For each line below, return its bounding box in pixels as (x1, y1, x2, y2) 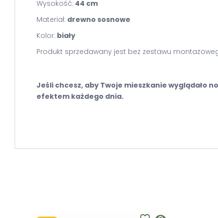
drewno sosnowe (66, 15, 130, 24)
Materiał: (36, 15, 66, 24)
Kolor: (36, 31, 55, 40)
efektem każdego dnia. (36, 91, 124, 101)
